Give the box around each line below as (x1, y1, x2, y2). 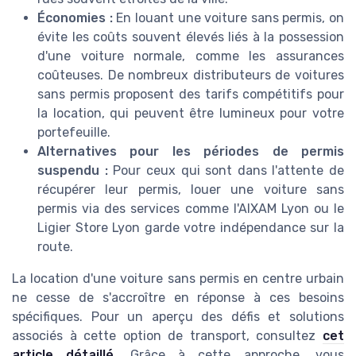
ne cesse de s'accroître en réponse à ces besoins (12, 290, 344, 306)
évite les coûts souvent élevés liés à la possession (37, 29, 344, 45)
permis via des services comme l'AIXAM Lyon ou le (37, 201, 344, 217)
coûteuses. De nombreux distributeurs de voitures (37, 68, 344, 83)
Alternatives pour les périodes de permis (37, 144, 344, 160)
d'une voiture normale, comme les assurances (37, 48, 344, 64)
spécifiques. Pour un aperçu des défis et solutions (12, 309, 344, 325)
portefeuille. (37, 125, 110, 141)
